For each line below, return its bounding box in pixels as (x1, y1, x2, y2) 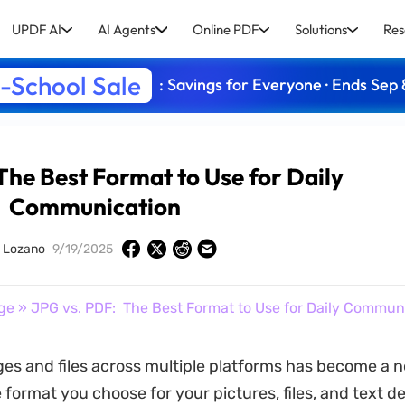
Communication (8, 192, 181, 221)
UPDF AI (12, 20, 62, 38)
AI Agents (98, 20, 156, 38)
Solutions (294, 20, 347, 38)
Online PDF (192, 20, 259, 38)
